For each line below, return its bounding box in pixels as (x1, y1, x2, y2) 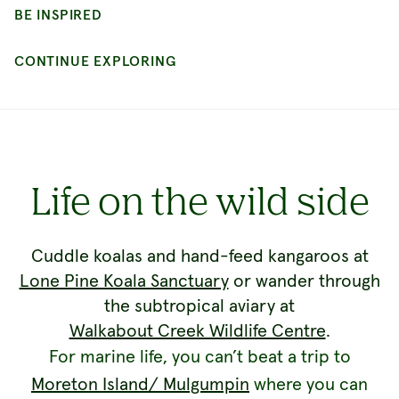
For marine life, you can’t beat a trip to (48, 345, 351, 369)
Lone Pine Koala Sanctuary (19, 269, 229, 293)
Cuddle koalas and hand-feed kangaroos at (30, 244, 369, 268)
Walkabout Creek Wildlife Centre (69, 319, 326, 343)
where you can (249, 372, 368, 396)
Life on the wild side (29, 176, 370, 224)
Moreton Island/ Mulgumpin (31, 372, 249, 396)
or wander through (228, 269, 380, 293)
